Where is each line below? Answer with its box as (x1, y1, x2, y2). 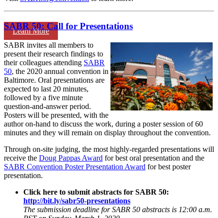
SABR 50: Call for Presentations (4, 20, 133, 31)
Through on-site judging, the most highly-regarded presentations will (4, 145, 214, 153)
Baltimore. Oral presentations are (4, 75, 105, 84)
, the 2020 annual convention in (12, 67, 109, 75)
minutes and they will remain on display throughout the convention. (4, 128, 211, 137)
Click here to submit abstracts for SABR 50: (23, 187, 169, 196)
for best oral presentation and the (103, 153, 204, 162)
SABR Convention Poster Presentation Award (4, 162, 145, 171)
